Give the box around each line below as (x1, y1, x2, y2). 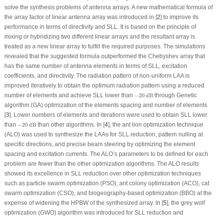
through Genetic (153, 91, 197, 99)
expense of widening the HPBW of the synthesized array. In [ (4, 199, 163, 206)
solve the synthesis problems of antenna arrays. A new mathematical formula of (4, 3, 213, 11)
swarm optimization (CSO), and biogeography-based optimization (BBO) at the (4, 189, 212, 197)
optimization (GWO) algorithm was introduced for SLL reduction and (4, 209, 183, 216)
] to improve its (160, 13, 198, 21)
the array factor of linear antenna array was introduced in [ (4, 13, 157, 21)
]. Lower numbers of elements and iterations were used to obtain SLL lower (9, 111, 207, 118)
